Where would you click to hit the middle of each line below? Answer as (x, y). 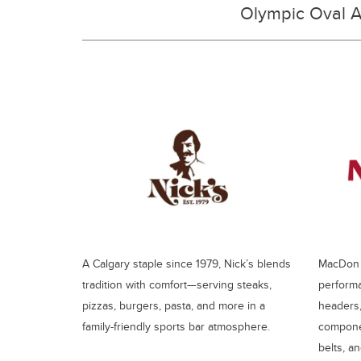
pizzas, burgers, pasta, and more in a (174, 305)
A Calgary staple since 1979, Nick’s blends (187, 263)
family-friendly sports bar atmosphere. (176, 326)
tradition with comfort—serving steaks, (177, 284)
